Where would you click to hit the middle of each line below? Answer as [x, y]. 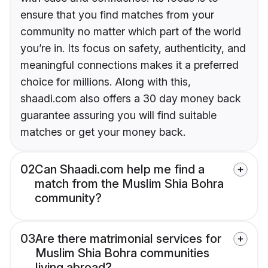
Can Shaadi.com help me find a [120, 170]
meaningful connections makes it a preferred [130, 65]
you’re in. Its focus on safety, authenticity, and [133, 48]
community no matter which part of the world [131, 32]
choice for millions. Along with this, [106, 82]
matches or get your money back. [103, 132]
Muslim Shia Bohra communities [122, 253]
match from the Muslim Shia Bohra [129, 184]
